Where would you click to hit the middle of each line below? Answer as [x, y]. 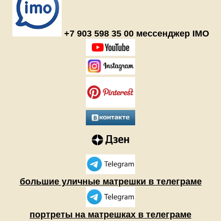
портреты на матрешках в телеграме [110, 214]
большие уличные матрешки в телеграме [110, 182]
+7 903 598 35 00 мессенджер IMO [135, 34]
